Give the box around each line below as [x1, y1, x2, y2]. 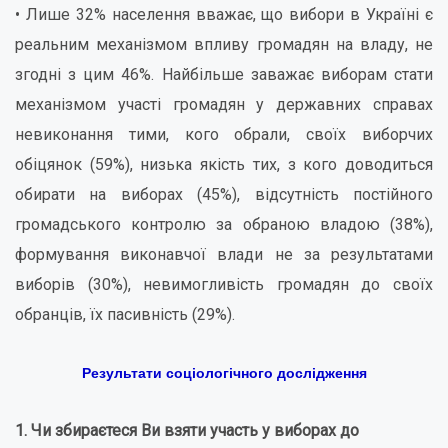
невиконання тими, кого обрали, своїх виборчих [15, 125, 433, 144]
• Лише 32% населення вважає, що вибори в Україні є [15, 5, 433, 24]
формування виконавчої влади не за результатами [15, 245, 433, 264]
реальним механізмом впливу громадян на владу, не [15, 35, 433, 54]
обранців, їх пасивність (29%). [15, 305, 235, 324]
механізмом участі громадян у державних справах [15, 95, 433, 114]
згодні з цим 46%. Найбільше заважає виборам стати [15, 65, 433, 84]
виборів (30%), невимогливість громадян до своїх [15, 275, 433, 294]
